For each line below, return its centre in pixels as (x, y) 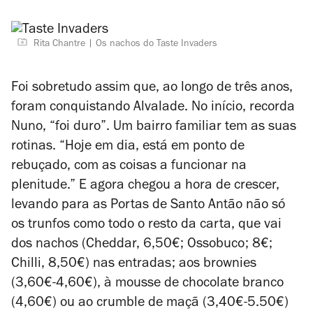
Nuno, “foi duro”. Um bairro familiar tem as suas (154, 128)
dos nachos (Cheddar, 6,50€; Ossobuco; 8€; (142, 245)
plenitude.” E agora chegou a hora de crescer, (145, 187)
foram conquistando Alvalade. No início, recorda (153, 108)
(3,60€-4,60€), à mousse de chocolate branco (147, 284)
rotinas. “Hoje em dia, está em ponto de (128, 147)
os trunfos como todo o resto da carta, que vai (146, 226)
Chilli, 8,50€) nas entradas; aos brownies (134, 265)
